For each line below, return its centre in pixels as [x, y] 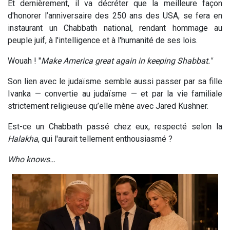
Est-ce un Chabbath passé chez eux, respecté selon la [115, 126]
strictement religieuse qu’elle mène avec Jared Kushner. [108, 106]
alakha [26, 139]
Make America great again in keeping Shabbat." [128, 61]
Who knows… [33, 159]
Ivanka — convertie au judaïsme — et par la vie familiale [115, 93]
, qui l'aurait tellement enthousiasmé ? [105, 139]
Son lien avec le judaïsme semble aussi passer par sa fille [115, 81]
